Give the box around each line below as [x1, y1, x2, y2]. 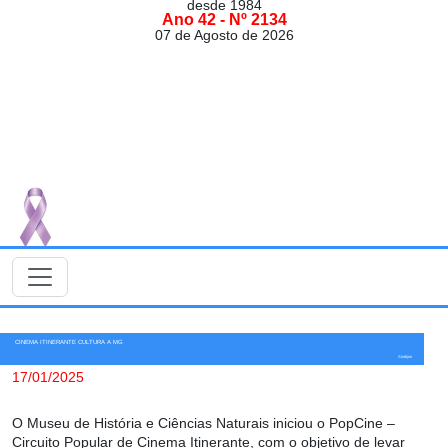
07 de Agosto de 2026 [154, 27, 294, 44]
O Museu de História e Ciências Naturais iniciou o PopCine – [12, 415, 395, 432]
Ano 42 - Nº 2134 [161, 11, 287, 29]
